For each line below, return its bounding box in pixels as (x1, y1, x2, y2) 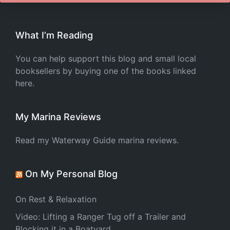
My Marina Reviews (15, 111, 101, 122)
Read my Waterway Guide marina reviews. (15, 135, 179, 145)
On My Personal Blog (25, 168, 118, 179)
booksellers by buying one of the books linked (15, 66, 196, 76)
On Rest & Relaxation (15, 194, 97, 204)
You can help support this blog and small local (15, 53, 196, 64)
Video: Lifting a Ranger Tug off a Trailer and (15, 212, 186, 222)
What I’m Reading (15, 30, 93, 41)
